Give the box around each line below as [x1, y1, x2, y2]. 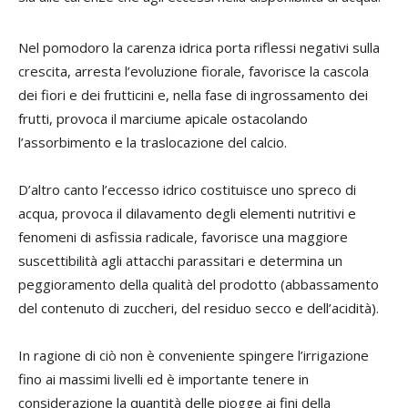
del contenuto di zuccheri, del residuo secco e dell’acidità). [18, 299, 379, 318]
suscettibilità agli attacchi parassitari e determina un [18, 251, 342, 270]
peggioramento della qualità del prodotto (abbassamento [18, 275, 379, 294]
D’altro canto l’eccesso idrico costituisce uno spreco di [18, 180, 356, 199]
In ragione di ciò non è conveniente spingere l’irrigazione [18, 346, 369, 365]
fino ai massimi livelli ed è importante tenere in [18, 370, 309, 389]
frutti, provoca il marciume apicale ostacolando [18, 109, 308, 128]
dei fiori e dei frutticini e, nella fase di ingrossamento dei [18, 86, 368, 105]
